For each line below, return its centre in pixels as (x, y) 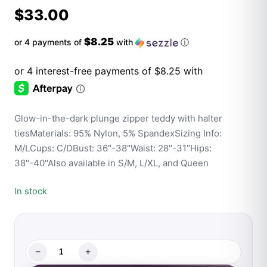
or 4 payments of (49, 42)
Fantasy (45, 258)
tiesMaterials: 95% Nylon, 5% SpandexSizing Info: (118, 133)
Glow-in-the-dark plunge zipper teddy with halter (118, 118)
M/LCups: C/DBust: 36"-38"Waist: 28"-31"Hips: (113, 148)
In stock (31, 191)
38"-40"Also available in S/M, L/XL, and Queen (111, 163)
